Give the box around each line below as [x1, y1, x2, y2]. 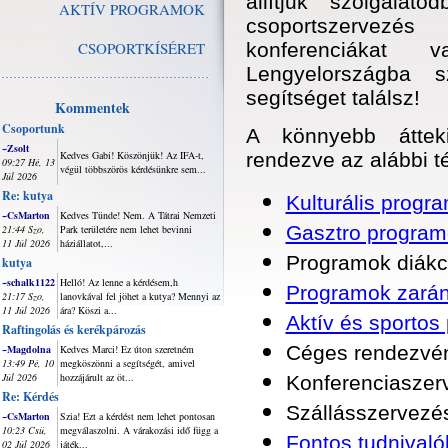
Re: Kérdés [2, 388, 59, 405]
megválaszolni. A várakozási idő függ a [60, 423, 218, 437]
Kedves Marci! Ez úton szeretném [60, 342, 194, 356]
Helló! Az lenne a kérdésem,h [60, 275, 178, 289]
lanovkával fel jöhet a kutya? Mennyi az [60, 289, 220, 303]
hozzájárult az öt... [60, 370, 134, 384]
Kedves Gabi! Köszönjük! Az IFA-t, [60, 148, 204, 162]
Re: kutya [2, 187, 53, 204]
